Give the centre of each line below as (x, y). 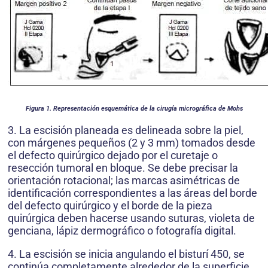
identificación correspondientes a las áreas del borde (133, 193)
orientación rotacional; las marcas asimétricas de (124, 180)
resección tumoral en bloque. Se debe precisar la (123, 168)
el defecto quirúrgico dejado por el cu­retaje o (113, 155)
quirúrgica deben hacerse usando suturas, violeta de (131, 218)
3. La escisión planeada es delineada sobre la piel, (126, 130)
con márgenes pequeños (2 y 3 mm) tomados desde (132, 143)
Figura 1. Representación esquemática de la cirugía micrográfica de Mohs (134, 109)
